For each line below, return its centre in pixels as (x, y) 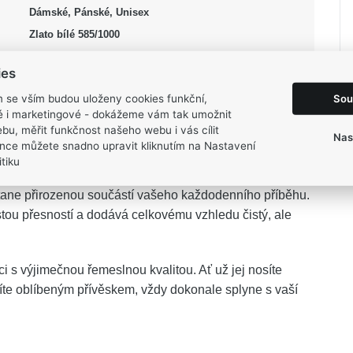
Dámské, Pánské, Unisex (89, 12)
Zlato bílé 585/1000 (74, 34)
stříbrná (48, 56)
